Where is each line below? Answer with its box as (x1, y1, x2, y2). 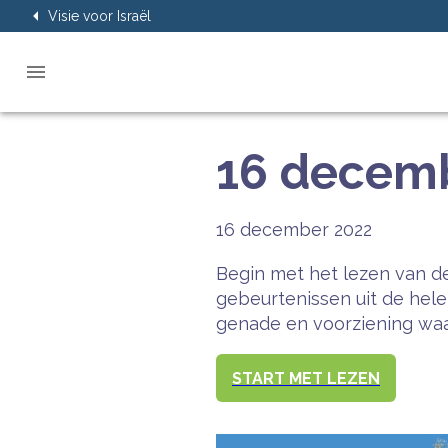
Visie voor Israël (48, 8, 151, 24)
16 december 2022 (216, 219, 372, 240)
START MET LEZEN (232, 368, 380, 388)
